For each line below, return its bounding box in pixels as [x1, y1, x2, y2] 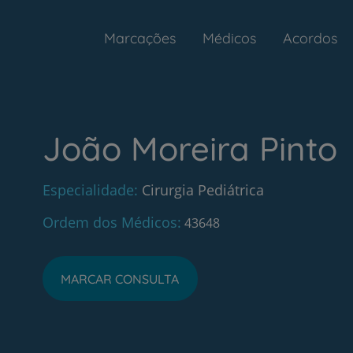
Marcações [104, 28, 176, 47]
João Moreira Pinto [42, 128, 337, 169]
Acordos [283, 28, 337, 47]
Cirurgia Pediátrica [141, 180, 264, 199]
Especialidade [42, 180, 134, 199]
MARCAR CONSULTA [61, 270, 180, 287]
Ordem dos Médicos [42, 213, 177, 232]
